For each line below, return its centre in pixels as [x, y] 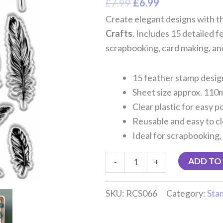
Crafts [119, 33]
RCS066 [142, 193]
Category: [187, 193]
